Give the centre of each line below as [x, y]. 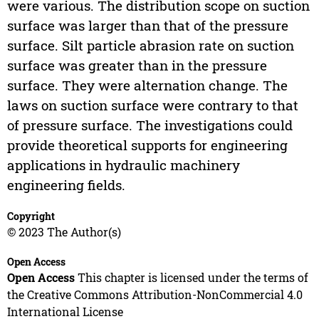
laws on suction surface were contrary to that [152, 105]
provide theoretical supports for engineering [147, 145]
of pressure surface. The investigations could [150, 125]
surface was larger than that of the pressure [147, 25]
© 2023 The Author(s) [64, 231]
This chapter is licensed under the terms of [191, 277]
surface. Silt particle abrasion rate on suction [150, 45]
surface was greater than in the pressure [137, 65]
